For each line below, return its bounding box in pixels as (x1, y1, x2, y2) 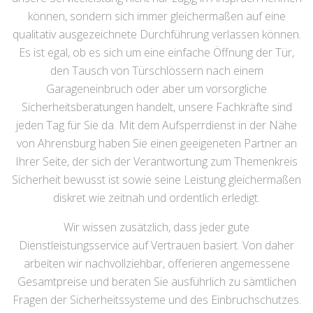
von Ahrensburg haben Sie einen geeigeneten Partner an (16, 136, 297, 151)
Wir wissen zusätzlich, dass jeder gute (64, 219, 249, 235)
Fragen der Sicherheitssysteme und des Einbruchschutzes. (12, 292, 301, 307)
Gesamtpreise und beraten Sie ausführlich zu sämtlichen (17, 274, 296, 289)
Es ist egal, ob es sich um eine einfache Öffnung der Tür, (19, 45, 294, 60)
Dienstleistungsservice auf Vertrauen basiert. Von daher (19, 238, 294, 253)
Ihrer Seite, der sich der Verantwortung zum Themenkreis (15, 154, 298, 169)
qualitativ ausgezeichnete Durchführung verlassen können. (12, 27, 301, 42)
